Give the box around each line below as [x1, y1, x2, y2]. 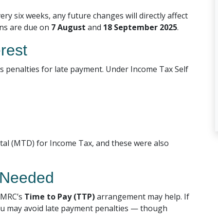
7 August [51, 22, 86, 33]
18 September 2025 [103, 22, 177, 33]
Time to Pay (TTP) [24, 191, 95, 202]
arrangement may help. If [95, 191, 189, 202]
